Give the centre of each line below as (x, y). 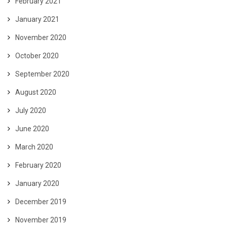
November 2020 (41, 38)
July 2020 (31, 111)
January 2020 (37, 184)
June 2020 (32, 129)
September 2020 (42, 74)
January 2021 (37, 20)
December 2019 (41, 202)
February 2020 (38, 165)
